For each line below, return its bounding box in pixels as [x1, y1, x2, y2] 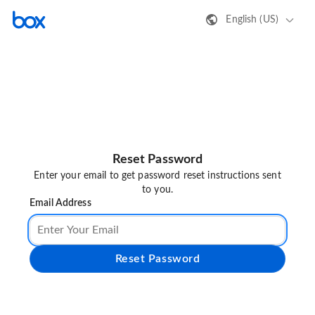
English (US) [226, 14, 278, 25]
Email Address [30, 198, 91, 209]
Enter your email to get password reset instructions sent [34, 171, 281, 181]
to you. [142, 185, 173, 195]
